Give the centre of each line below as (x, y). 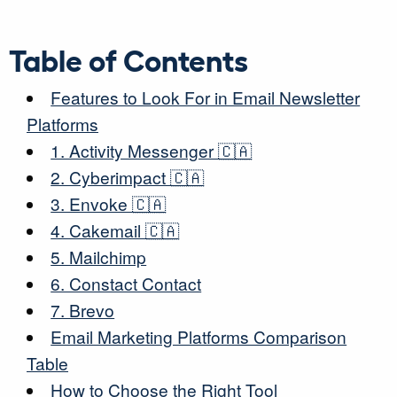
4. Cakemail (98, 230)
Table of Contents (128, 59)
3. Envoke (92, 203)
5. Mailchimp (99, 257)
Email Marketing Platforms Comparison (199, 336)
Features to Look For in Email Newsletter (206, 97)
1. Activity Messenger (135, 150)
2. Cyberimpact (111, 177)
